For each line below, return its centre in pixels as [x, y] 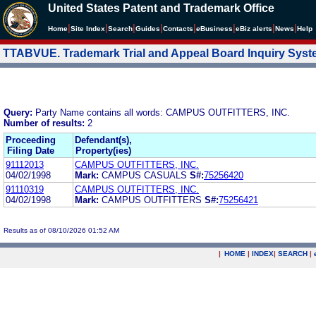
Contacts [178, 29]
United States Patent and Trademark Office [161, 8]
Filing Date [31, 150]
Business [217, 29]
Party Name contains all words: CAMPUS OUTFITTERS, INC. [163, 112]
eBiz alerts [254, 29]
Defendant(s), [103, 140]
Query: [19, 112]
